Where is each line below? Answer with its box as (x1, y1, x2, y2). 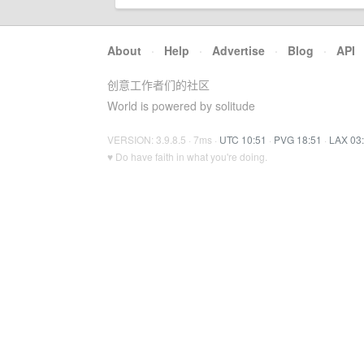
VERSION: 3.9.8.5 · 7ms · (107, 132, 219, 146)
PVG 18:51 (274, 132, 322, 146)
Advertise (212, 42, 265, 58)
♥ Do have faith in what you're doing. (107, 149, 267, 163)
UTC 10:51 (219, 132, 266, 146)
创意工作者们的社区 (107, 76, 210, 93)
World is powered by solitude (107, 97, 255, 114)
